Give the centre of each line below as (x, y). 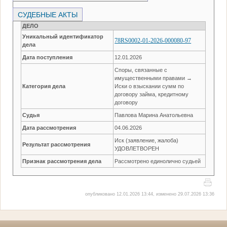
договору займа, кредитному (152, 94)
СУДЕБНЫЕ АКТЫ (48, 14)
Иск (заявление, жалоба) (147, 140)
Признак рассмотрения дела (62, 161)
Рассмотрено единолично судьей (158, 161)
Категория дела (44, 86)
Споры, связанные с (141, 70)
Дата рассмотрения (49, 127)
